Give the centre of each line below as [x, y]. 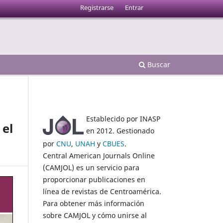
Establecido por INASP [123, 118]
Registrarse [97, 7]
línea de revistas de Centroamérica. [102, 191]
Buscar [158, 64]
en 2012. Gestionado [120, 130]
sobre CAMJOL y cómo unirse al [95, 215]
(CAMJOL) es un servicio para [91, 167]
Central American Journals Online [99, 155]
